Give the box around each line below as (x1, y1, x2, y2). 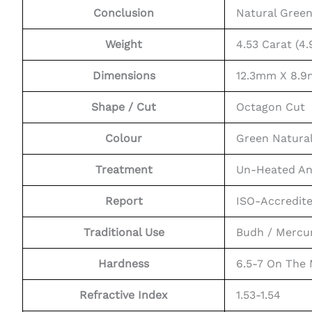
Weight (105, 38, 142, 52)
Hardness (98, 257, 149, 271)
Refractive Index (79, 288, 168, 302)
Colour (105, 132, 142, 146)
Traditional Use (83, 226, 164, 240)
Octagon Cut (236, 100, 305, 114)
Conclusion (93, 6, 154, 20)
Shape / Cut (91, 100, 156, 114)
